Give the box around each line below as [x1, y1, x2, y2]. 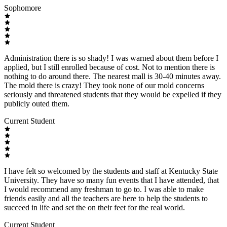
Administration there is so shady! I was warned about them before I [4, 54, 218, 63]
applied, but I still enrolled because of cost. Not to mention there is [4, 63, 215, 72]
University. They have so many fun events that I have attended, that [4, 176, 219, 185]
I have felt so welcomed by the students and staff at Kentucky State [4, 167, 218, 176]
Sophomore [4, 4, 41, 13]
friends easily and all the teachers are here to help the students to [4, 194, 208, 203]
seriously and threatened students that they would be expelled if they [4, 90, 221, 99]
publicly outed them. [4, 99, 69, 108]
